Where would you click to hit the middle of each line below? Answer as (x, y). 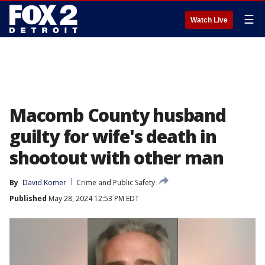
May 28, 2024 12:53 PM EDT (93, 198)
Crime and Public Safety (116, 182)
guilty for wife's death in (113, 136)
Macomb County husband (118, 115)
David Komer (44, 182)
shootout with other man (117, 158)
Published (28, 198)
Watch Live (209, 20)
